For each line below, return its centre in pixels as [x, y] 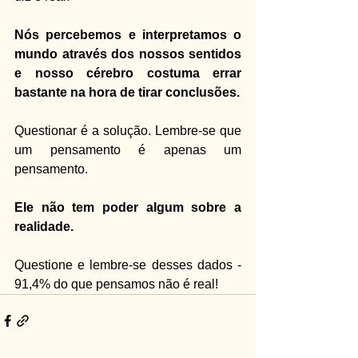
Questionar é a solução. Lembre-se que [128, 130]
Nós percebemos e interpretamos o [128, 34]
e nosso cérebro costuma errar [128, 73]
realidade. [44, 226]
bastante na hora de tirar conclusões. [127, 92]
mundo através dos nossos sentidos [128, 54]
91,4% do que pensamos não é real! [116, 284]
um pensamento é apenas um [128, 149]
